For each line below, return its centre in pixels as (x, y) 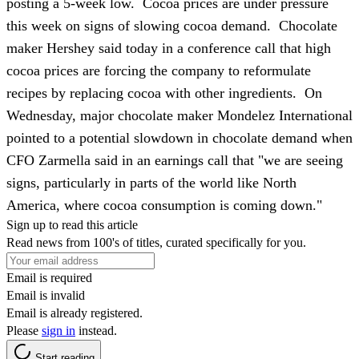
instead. (96, 330)
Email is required (49, 277)
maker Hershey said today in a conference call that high (169, 48)
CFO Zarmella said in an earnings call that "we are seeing (175, 160)
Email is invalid (46, 295)
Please (24, 330)
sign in (58, 330)
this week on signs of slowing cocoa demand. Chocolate (172, 25)
